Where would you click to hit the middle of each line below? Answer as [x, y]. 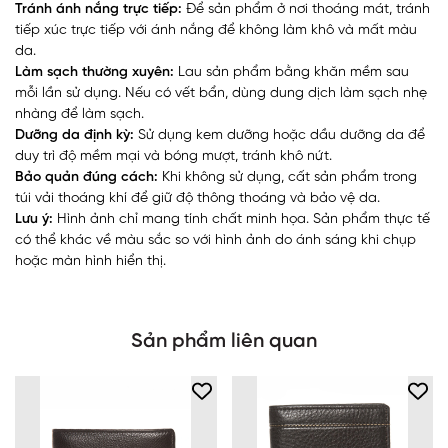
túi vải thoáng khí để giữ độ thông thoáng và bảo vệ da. [197, 198]
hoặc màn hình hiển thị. [90, 261]
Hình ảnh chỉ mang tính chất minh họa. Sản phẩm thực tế [241, 219]
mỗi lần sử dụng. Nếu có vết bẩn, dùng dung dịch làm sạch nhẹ [221, 93]
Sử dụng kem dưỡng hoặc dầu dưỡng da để [279, 135]
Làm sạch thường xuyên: [94, 72]
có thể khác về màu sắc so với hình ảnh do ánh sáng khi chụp [215, 240]
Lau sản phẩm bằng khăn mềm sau [291, 72]
